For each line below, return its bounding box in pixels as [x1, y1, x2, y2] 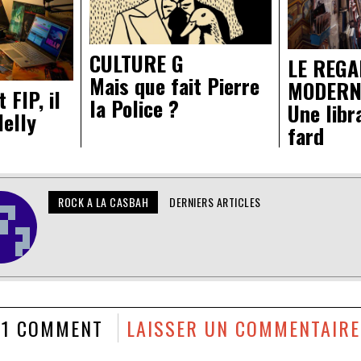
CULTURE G [89, 48, 184, 80]
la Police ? [89, 93, 179, 125]
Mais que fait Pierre [89, 70, 259, 102]
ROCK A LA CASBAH [58, 193, 149, 210]
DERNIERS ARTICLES [169, 193, 261, 210]
